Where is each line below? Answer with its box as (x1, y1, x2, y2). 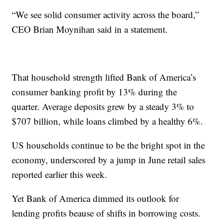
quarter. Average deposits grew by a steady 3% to (12, 100, 195, 112)
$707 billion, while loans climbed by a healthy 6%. (12, 115, 203, 127)
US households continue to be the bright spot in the (12, 139, 205, 151)
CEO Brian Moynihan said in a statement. (12, 23, 168, 35)
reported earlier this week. (12, 168, 108, 180)
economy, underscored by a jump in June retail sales (12, 153, 206, 166)
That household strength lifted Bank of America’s (12, 71, 197, 83)
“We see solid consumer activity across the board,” (12, 8, 199, 21)
